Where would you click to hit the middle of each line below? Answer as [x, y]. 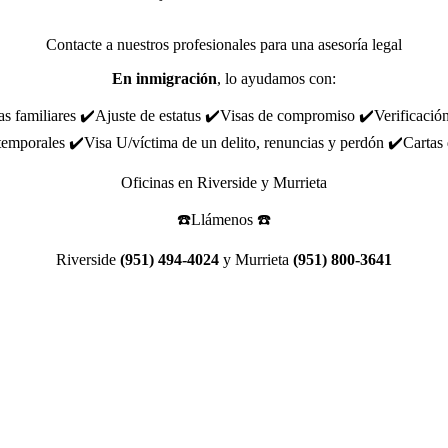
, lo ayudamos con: [276, 78]
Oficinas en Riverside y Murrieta [224, 182]
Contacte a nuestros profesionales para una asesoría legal [224, 44]
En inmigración [164, 78]
